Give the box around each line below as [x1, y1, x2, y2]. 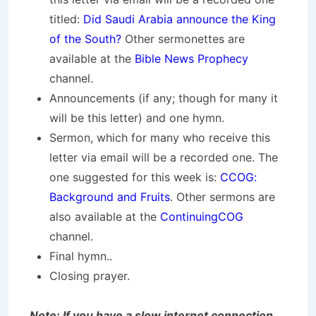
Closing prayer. [49, 268, 130, 283]
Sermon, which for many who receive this [49, 130, 270, 145]
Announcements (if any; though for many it [49, 90, 278, 105]
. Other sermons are [170, 189, 275, 204]
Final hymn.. [49, 248, 112, 263]
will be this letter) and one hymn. [49, 110, 224, 125]
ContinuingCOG [160, 209, 243, 224]
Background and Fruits [49, 189, 170, 204]
